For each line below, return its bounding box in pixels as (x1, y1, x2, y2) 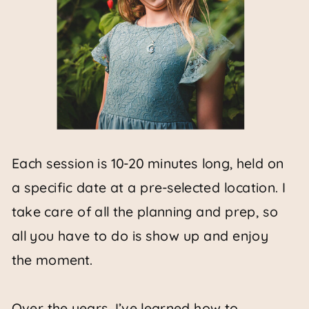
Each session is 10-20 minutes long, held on (11, 154, 284, 172)
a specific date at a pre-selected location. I (11, 179, 286, 197)
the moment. (11, 251, 93, 269)
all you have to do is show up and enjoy (11, 227, 269, 245)
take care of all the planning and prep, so (11, 203, 279, 221)
